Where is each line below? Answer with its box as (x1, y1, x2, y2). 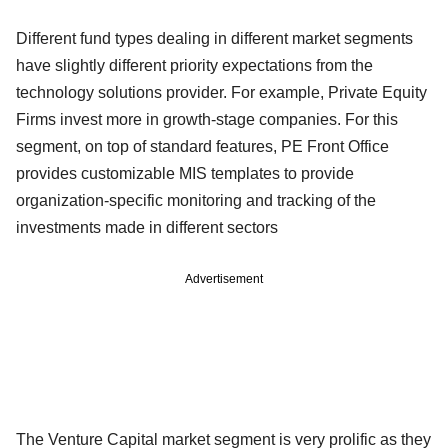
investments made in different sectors (16, 218, 286, 236)
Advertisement (185, 271, 263, 286)
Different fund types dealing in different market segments (16, 29, 413, 47)
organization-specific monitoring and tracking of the (16, 191, 376, 209)
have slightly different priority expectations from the (16, 56, 373, 74)
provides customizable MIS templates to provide (16, 164, 354, 182)
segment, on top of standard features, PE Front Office (16, 137, 389, 155)
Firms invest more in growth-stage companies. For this (16, 110, 398, 128)
